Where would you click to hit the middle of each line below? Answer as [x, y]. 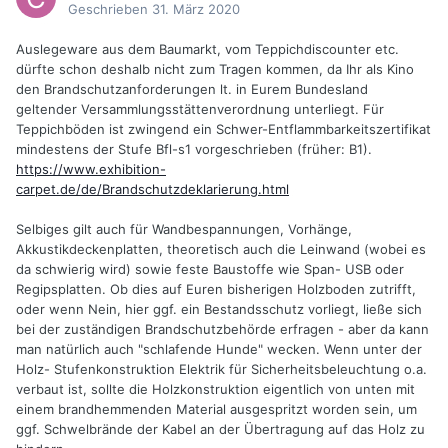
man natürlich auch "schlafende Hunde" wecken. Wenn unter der [219, 349]
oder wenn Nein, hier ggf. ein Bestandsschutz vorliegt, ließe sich [219, 309]
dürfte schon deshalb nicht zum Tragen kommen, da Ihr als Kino [215, 69]
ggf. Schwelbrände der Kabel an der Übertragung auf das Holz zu [220, 429]
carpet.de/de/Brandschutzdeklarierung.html [152, 189]
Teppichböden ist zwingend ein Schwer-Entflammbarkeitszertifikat [223, 129]
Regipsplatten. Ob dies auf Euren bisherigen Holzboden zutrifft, [216, 289]
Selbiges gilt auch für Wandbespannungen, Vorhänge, [184, 229]
